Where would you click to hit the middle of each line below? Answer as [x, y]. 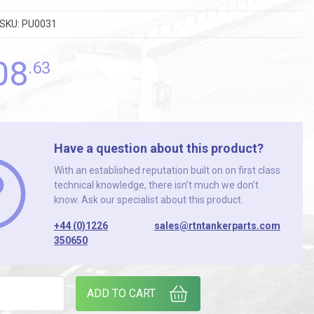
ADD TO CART [121, 293]
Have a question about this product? [158, 148]
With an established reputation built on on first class [167, 170]
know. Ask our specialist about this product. [148, 200]
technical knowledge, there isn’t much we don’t [156, 185]
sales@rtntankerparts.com [217, 226]
